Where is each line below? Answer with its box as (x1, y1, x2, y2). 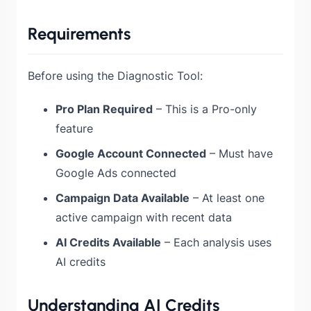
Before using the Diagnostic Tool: (28, 68, 203, 83)
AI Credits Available (56, 235, 161, 249)
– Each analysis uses (161, 235, 271, 249)
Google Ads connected (56, 165, 176, 180)
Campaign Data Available (56, 190, 190, 205)
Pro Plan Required (56, 101, 153, 116)
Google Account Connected (56, 146, 206, 160)
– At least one (190, 190, 264, 205)
